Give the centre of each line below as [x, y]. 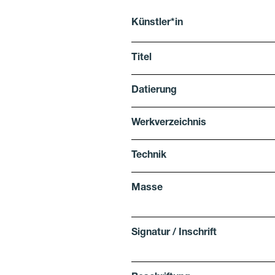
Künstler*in [157, 24]
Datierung [154, 91]
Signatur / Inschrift [174, 234]
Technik [149, 156]
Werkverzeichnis [168, 124]
